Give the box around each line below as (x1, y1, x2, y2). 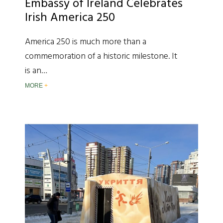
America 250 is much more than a (25, 34, 146, 49)
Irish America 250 (25, 8, 115, 27)
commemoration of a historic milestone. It (25, 49, 177, 64)
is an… (25, 63, 47, 78)
